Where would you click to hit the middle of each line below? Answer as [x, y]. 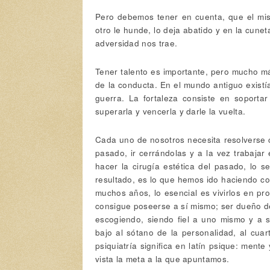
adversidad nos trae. [137, 42]
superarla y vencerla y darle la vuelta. [171, 111]
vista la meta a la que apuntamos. [162, 258]
